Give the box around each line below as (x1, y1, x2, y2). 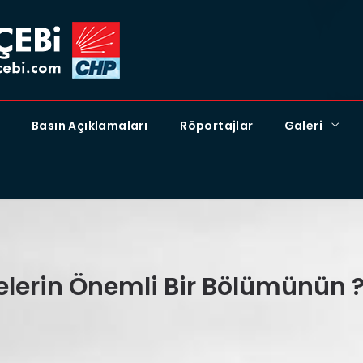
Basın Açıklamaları (32, 117, 148, 134)
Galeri (284, 117, 323, 134)
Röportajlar (180, 117, 254, 134)
